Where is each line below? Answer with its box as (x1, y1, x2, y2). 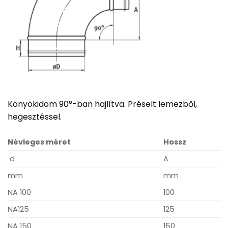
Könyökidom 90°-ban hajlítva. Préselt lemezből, (8, 98, 197, 110)
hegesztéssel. (8, 110, 62, 123)
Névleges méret (8, 136, 71, 147)
